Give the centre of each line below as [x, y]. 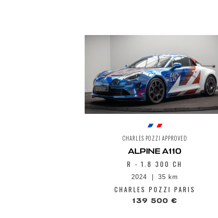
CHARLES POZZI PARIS [155, 189]
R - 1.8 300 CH [155, 164]
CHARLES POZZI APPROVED [155, 138]
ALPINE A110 [155, 151]
